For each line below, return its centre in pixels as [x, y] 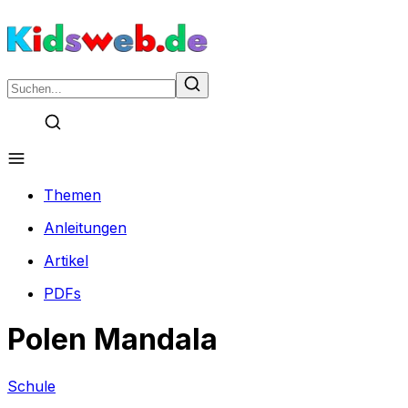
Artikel [66, 260]
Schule [31, 386]
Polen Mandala [112, 340]
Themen [72, 195]
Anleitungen [85, 228]
